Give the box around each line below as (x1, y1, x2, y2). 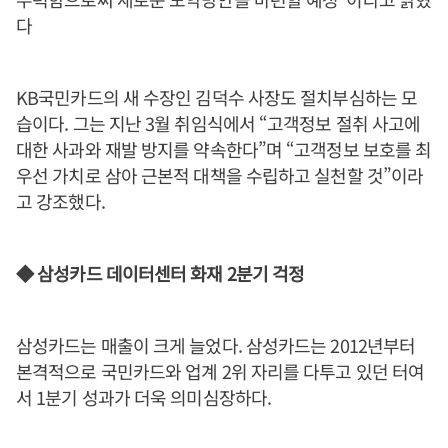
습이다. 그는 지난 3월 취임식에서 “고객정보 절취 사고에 (16, 110, 421, 136)
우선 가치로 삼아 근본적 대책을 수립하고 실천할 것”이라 (16, 162, 424, 188)
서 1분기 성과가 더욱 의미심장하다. (16, 384, 271, 410)
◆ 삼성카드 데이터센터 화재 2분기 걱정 (16, 260, 305, 286)
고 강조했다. (16, 188, 105, 214)
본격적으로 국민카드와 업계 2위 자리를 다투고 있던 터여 (16, 358, 425, 384)
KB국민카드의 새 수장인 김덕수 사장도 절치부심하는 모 (16, 84, 418, 110)
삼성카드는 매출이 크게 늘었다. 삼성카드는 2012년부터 (16, 332, 416, 358)
